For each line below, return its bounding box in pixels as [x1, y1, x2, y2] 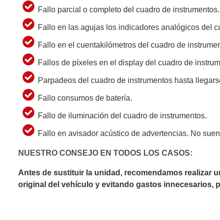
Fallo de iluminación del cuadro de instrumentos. [37, 111, 207, 120]
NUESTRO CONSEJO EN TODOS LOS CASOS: [18, 148, 192, 157]
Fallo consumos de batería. [37, 93, 132, 102]
